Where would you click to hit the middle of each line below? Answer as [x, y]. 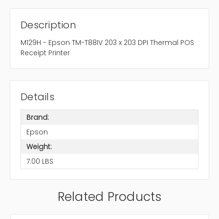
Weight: [39, 146]
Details [37, 97]
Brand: [37, 117]
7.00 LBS [40, 161]
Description [48, 25]
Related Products [109, 197]
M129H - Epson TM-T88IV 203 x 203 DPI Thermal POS [107, 43]
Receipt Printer [45, 53]
